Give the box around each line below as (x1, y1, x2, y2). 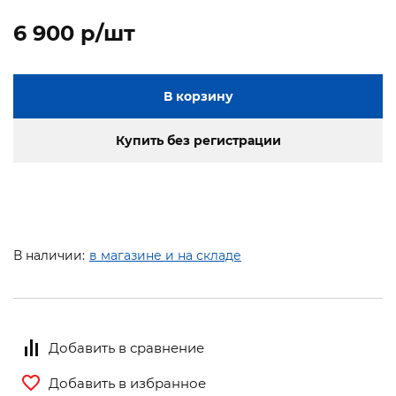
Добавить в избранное (49, 374, 206, 392)
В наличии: (13, 247, 85, 264)
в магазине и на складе (89, 247, 241, 264)
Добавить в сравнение (49, 339, 204, 356)
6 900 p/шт (13, 20, 135, 47)
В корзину (163, 88, 233, 105)
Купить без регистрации (115, 133, 281, 149)
